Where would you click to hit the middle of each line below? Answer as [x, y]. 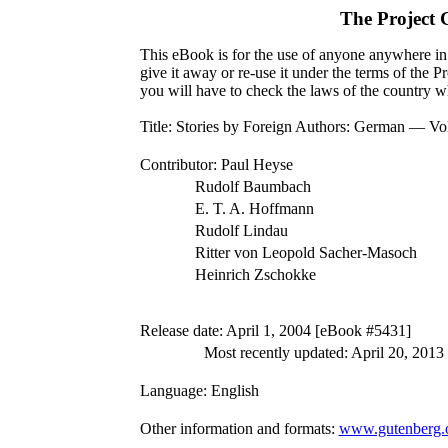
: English [230, 390]
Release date [179, 330]
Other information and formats [235, 428]
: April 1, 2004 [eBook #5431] [314, 330]
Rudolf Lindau [241, 230]
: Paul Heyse [252, 164]
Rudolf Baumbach [252, 186]
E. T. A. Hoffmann [254, 208]
